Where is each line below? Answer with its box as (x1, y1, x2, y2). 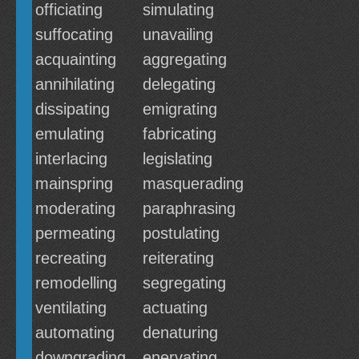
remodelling (35, 274, 117, 292)
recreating (35, 249, 107, 267)
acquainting (35, 50, 116, 68)
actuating (143, 299, 208, 317)
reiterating (143, 249, 214, 267)
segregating (143, 274, 226, 292)
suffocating (35, 26, 113, 43)
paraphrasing (143, 200, 236, 217)
